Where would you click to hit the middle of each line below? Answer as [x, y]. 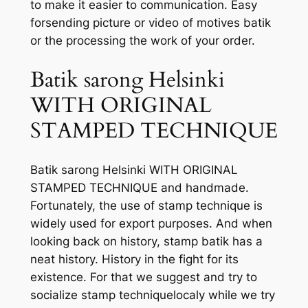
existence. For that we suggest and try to [143, 277]
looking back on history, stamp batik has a [146, 242]
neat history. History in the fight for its [134, 260]
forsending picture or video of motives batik [150, 23]
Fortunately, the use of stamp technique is [146, 206]
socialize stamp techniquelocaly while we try [152, 295]
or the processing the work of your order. [142, 41]
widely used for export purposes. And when [151, 224]
